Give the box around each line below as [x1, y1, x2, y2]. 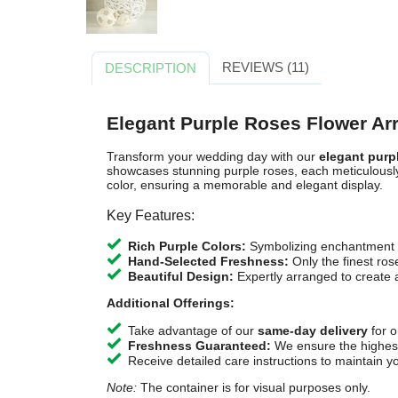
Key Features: [106, 206, 195, 223]
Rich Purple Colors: [127, 239, 246, 254]
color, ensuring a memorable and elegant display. [106, 178, 383, 193]
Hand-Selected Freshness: [127, 254, 289, 269]
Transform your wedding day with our [106, 149, 319, 164]
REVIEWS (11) [221, 59, 309, 75]
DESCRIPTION [105, 60, 197, 76]
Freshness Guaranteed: [127, 338, 271, 354]
